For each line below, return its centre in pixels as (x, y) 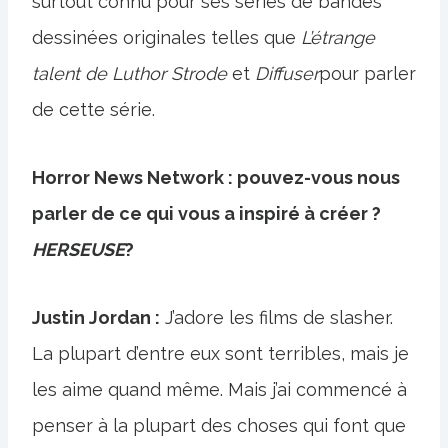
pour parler (367, 73)
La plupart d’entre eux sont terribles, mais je (220, 353)
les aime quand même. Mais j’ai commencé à (219, 389)
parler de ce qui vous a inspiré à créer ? (206, 213)
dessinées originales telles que (166, 37)
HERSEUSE (78, 249)
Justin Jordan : (96, 317)
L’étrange (338, 37)
